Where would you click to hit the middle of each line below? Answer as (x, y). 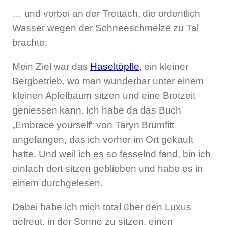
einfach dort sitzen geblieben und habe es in (107, 168)
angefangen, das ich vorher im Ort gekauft (103, 139)
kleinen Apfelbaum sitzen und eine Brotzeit (104, 95)
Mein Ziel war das (51, 66)
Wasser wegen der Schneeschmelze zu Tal (105, 28)
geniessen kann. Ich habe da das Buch (97, 110)
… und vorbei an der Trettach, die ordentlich (106, 13)
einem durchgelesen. (58, 183)
